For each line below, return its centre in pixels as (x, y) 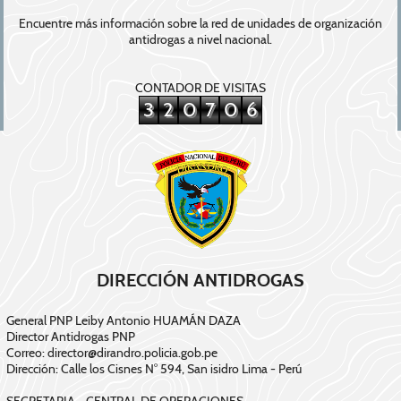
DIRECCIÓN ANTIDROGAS (200, 281)
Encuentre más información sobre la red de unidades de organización (200, 24)
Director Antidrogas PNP (71, 337)
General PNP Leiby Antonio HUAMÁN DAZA (124, 321)
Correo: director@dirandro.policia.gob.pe (112, 353)
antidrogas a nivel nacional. (200, 40)
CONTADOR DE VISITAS (200, 88)
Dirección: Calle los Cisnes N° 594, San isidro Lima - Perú (154, 369)
